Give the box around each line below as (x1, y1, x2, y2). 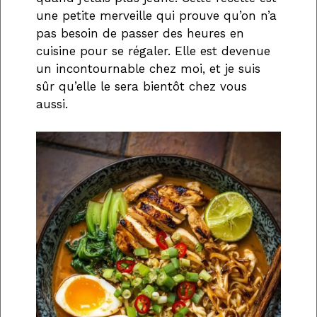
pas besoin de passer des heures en (36, 26, 244, 41)
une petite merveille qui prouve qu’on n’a (36, 8, 277, 23)
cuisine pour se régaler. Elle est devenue (36, 44, 270, 59)
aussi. (36, 97, 68, 112)
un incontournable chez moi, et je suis (36, 62, 260, 76)
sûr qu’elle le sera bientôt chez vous (36, 79, 247, 94)
